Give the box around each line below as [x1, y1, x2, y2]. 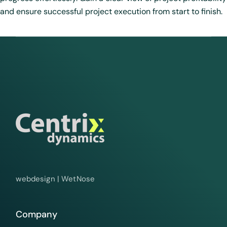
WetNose [61, 174, 95, 184]
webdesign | [16, 174, 62, 184]
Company [16, 208, 58, 221]
